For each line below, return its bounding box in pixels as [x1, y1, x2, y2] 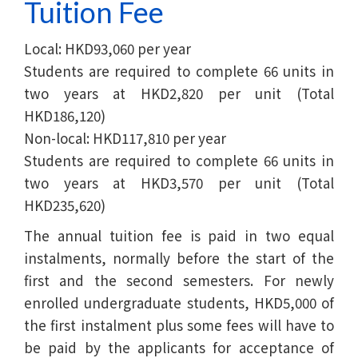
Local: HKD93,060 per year [24, 38, 191, 58]
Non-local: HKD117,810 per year [24, 127, 226, 148]
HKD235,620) [24, 194, 105, 215]
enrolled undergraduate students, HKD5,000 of [24, 292, 334, 312]
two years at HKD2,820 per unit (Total [24, 82, 334, 103]
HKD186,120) [24, 105, 105, 125]
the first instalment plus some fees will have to [24, 314, 334, 335]
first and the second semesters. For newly [24, 269, 334, 290]
